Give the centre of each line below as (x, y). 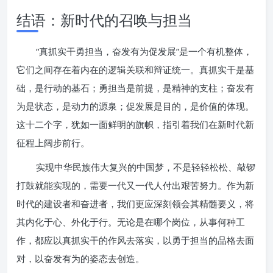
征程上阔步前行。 (53, 143)
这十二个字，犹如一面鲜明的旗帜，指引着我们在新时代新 (135, 124)
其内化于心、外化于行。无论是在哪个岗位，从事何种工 (131, 222)
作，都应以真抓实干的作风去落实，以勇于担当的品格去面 (135, 240)
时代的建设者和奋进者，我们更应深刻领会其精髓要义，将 (135, 204)
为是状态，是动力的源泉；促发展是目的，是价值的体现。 (135, 106)
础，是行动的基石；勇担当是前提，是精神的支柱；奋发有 (135, 88)
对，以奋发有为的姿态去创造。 (80, 258)
